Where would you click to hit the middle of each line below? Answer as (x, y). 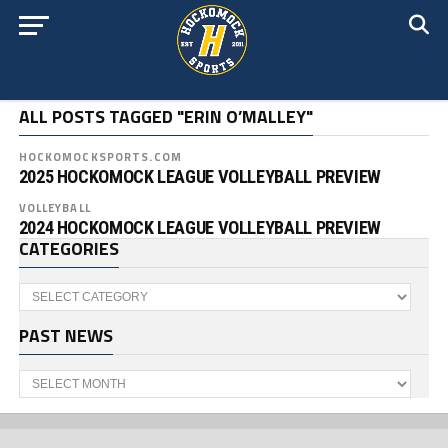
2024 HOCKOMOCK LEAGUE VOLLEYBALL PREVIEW (199, 227)
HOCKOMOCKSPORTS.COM (100, 156)
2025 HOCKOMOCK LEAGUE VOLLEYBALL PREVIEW (199, 176)
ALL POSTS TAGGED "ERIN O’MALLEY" (165, 116)
